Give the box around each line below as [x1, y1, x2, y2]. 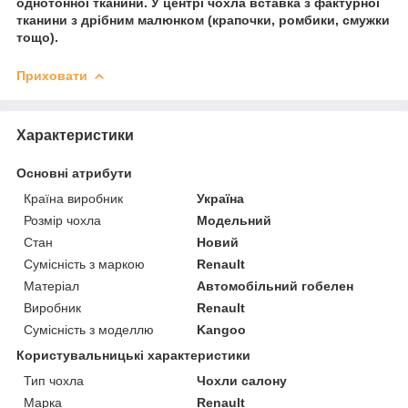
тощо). [16, 29, 58, 45]
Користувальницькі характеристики [16, 347, 250, 362]
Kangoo [197, 321, 247, 337]
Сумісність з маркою [24, 256, 145, 271]
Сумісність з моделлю [24, 321, 154, 337]
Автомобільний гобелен [197, 278, 354, 293]
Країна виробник [24, 190, 123, 206]
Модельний [197, 212, 272, 228]
